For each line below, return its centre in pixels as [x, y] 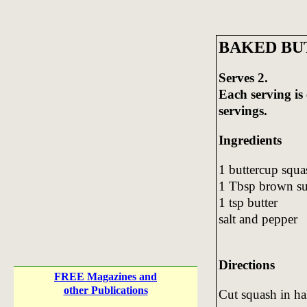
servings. [243, 110]
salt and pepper [258, 219]
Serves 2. [243, 77]
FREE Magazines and [106, 277]
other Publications [106, 290]
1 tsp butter [248, 202]
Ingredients [250, 140]
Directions [246, 265]
